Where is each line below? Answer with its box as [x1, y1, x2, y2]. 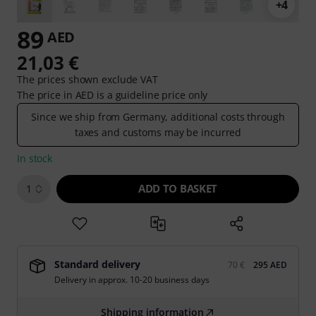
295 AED [253, 259, 287, 271]
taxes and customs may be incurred [74, 126, 242, 139]
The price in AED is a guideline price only [17, 88, 208, 102]
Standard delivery [54, 257, 140, 271]
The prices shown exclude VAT [17, 73, 158, 86]
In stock [17, 152, 53, 165]
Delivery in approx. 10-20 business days [54, 274, 209, 286]
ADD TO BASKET [138, 181, 217, 195]
